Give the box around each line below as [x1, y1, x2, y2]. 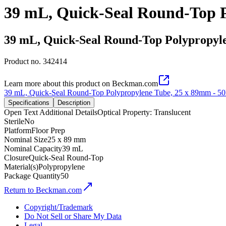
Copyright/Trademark [24, 202, 93, 211]
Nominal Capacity [4, 144, 62, 153]
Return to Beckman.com [4, 185, 82, 194]
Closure [4, 153, 29, 162]
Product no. [4, 56, 43, 66]
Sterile [4, 117, 24, 126]
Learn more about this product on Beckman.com [4, 79, 158, 88]
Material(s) [4, 162, 38, 171]
